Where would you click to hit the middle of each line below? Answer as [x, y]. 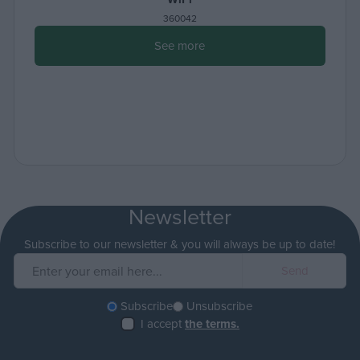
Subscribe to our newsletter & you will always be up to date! [180, 244]
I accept [162, 324]
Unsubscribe [220, 306]
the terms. [212, 324]
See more [180, 45]
